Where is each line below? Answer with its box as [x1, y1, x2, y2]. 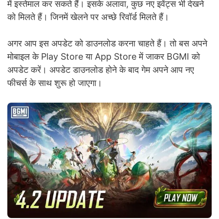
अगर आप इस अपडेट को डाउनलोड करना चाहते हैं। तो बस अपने [7, 38, 207, 49]
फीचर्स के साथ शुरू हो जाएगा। [7, 78, 102, 88]
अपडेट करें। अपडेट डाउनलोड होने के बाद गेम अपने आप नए [7, 65, 194, 75]
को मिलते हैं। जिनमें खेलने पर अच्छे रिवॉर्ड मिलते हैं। [7, 12, 169, 22]
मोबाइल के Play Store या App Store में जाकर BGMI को [7, 51, 200, 62]
